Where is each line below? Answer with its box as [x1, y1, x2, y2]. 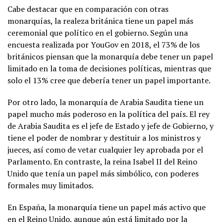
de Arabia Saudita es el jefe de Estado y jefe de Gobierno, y [7, 120, 214, 131]
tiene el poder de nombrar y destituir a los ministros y [7, 132, 201, 143]
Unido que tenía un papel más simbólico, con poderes [7, 167, 199, 179]
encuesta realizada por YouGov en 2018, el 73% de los [7, 39, 200, 50]
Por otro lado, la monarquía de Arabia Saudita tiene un [7, 96, 204, 108]
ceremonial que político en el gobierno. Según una [7, 27, 188, 38]
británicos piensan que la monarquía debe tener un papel [7, 51, 213, 62]
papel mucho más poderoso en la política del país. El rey [7, 108, 210, 119]
